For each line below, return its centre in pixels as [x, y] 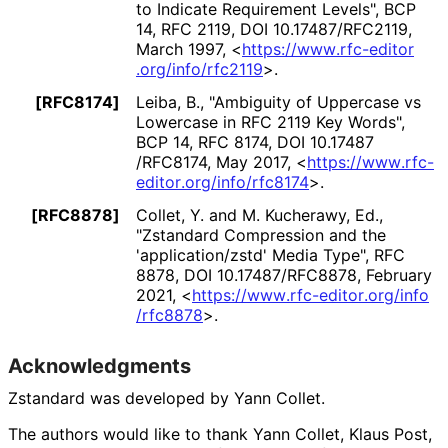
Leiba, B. [168, 102]
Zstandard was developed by [121, 397]
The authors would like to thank [130, 433]
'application [180, 254]
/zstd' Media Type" [294, 254]
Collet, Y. [170, 214]
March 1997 [179, 49]
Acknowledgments [99, 365]
